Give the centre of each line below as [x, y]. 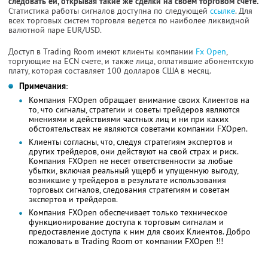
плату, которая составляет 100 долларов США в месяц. [110, 70]
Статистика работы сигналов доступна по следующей [109, 10]
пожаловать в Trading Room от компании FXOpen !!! [126, 241]
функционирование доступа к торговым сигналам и [126, 222]
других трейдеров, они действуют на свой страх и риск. [133, 151]
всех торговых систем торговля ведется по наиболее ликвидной [129, 20]
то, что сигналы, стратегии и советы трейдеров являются [134, 109]
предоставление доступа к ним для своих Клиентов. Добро [140, 231]
